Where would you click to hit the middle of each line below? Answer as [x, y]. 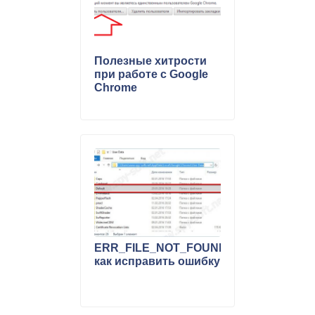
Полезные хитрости [150, 60]
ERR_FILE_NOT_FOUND [161, 248]
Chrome [116, 87]
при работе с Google [151, 74]
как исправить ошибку [157, 262]
